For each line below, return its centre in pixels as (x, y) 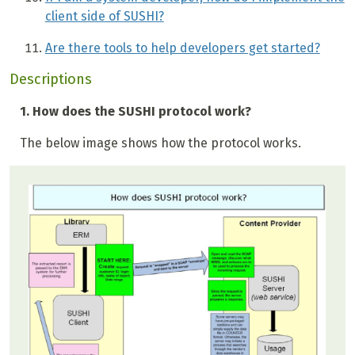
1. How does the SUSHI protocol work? (137, 112)
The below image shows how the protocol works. (160, 143)
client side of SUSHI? (104, 17)
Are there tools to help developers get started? (182, 48)
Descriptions (51, 80)
